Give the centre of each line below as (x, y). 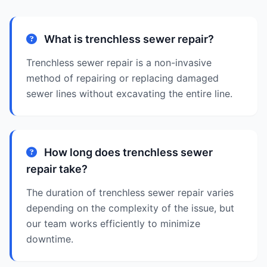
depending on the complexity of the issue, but (130, 208)
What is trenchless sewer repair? (128, 39)
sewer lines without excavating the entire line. (129, 94)
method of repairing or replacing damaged (122, 78)
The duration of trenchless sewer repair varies (130, 193)
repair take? (57, 169)
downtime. (50, 239)
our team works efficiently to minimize (113, 223)
